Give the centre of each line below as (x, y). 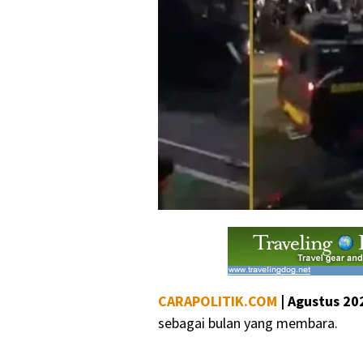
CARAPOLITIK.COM (218, 301)
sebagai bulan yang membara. (248, 322)
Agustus (314, 301)
